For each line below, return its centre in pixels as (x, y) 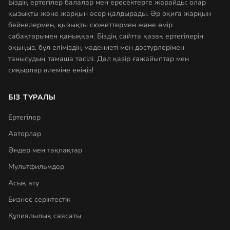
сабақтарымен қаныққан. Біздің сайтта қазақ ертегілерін (106, 36)
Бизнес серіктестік (39, 199)
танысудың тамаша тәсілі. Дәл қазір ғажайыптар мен (99, 59)
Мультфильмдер (36, 167)
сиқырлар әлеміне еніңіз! (51, 70)
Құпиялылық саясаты (45, 216)
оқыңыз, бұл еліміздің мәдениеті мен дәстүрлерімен (96, 47)
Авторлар (25, 134)
